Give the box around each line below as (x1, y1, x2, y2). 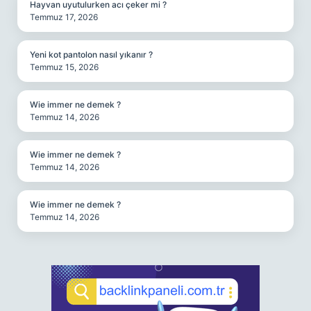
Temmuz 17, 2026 (30, 12, 98, 22)
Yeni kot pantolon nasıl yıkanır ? (30, 49, 153, 60)
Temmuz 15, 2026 (30, 62, 99, 72)
